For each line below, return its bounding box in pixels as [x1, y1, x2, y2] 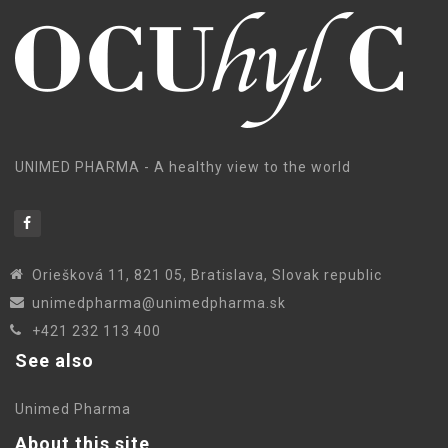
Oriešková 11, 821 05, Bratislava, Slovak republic [32, 267, 382, 283]
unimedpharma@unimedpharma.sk [32, 295, 286, 311]
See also [15, 350, 94, 371]
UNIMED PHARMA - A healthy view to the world [15, 159, 351, 175]
